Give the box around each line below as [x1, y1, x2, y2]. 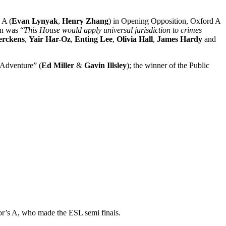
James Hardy [155, 34, 204, 43]
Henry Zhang [62, 16, 108, 25]
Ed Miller [41, 61, 74, 70]
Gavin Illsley [84, 61, 127, 70]
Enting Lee [75, 34, 112, 43]
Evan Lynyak [12, 16, 58, 25]
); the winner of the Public [127, 61, 209, 70]
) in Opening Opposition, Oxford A [108, 16, 220, 25]
